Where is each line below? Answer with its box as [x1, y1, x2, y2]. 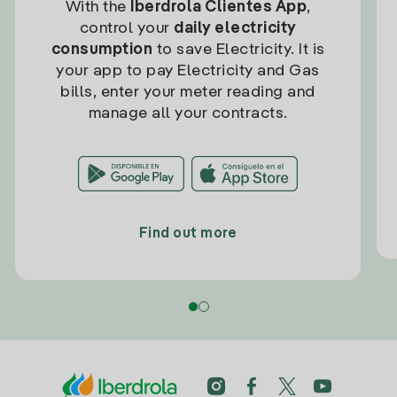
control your [79, 20, 174, 36]
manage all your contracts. [88, 105, 288, 121]
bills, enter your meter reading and [60, 84, 315, 100]
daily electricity [174, 20, 297, 36]
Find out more [138, 227, 237, 241]
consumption [51, 42, 152, 58]
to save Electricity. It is [152, 42, 325, 58]
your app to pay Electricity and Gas [56, 63, 320, 79]
